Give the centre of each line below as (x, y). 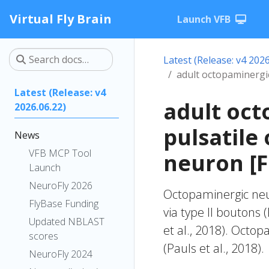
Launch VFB (204, 19)
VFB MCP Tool (60, 153)
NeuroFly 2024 (61, 254)
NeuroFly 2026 (61, 186)
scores (44, 236)
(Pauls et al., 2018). (214, 248)
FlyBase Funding (64, 204)
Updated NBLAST (67, 222)
